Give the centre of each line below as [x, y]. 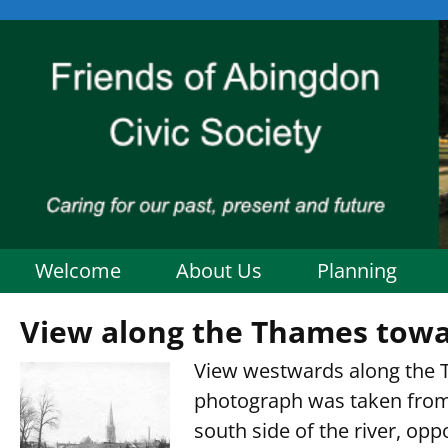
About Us [219, 270]
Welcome [78, 270]
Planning [357, 270]
